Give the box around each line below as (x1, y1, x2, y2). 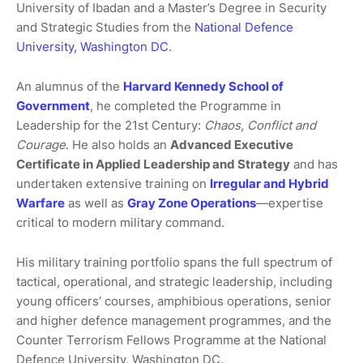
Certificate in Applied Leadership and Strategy (16, 156, 290, 172)
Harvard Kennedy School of (123, 79, 284, 94)
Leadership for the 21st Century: (16, 117, 204, 133)
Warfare (16, 195, 65, 211)
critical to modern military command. (16, 215, 224, 230)
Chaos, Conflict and (204, 117, 316, 133)
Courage (16, 137, 66, 152)
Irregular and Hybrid (210, 176, 329, 191)
